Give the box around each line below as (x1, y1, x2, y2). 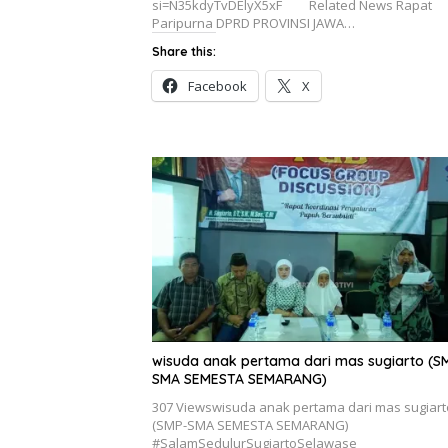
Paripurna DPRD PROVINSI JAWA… (152, 13, 355, 32)
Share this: (152, 43, 216, 59)
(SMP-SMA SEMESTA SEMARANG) (152, 416, 348, 435)
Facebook (188, 76, 247, 95)
